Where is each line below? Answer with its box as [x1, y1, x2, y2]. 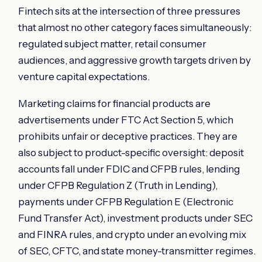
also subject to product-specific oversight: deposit [18, 146, 244, 158]
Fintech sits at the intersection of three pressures [18, 5, 240, 17]
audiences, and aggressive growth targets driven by [18, 54, 251, 66]
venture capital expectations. [18, 70, 150, 82]
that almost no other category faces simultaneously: [18, 21, 251, 33]
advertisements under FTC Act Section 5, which [18, 113, 233, 126]
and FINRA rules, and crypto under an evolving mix [18, 228, 246, 240]
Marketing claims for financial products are [18, 97, 211, 109]
